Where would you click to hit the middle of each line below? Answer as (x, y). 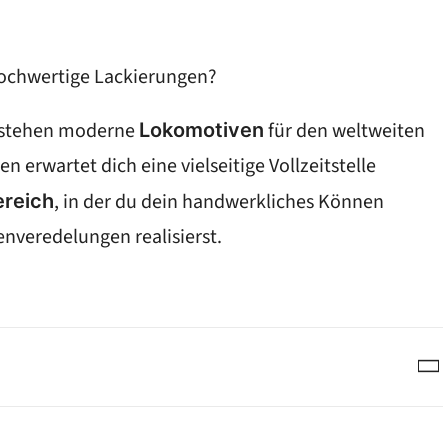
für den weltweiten (344, 131)
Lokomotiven (201, 130)
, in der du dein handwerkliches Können (219, 202)
